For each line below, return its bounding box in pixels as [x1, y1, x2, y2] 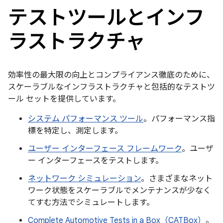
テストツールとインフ [8, 5, 204, 30]
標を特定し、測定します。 [28, 126, 122, 136]
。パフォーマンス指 [143, 114, 215, 124]
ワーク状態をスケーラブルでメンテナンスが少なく [28, 186, 211, 196]
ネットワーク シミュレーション [28, 174, 141, 184]
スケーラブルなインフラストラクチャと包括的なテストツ [8, 82, 215, 92]
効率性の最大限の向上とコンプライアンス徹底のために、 [8, 70, 215, 80]
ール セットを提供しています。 [8, 94, 120, 104]
